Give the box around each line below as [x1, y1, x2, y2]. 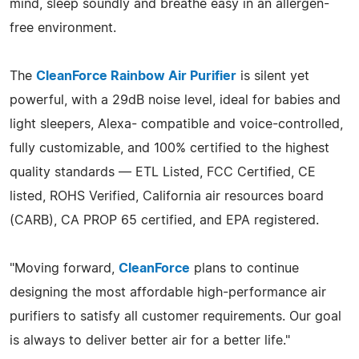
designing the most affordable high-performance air [10, 285, 326, 299]
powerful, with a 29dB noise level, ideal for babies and [10, 93, 341, 107]
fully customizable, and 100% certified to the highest [10, 141, 329, 155]
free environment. [10, 21, 116, 34]
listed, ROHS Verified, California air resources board [10, 189, 324, 203]
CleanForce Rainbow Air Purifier [36, 69, 236, 83]
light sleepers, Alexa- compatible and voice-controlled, [10, 117, 343, 131]
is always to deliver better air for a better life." [10, 333, 290, 347]
